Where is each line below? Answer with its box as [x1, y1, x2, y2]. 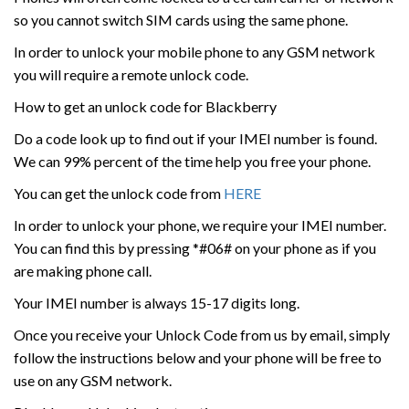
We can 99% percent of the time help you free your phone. [14, 152, 371, 170]
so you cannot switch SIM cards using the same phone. [14, 11, 348, 28]
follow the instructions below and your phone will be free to [14, 349, 382, 366]
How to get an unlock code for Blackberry [14, 98, 277, 115]
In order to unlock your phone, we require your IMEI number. [14, 216, 386, 234]
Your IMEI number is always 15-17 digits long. [14, 294, 299, 311]
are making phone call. [14, 262, 152, 279]
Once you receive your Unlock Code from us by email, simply [14, 326, 390, 343]
